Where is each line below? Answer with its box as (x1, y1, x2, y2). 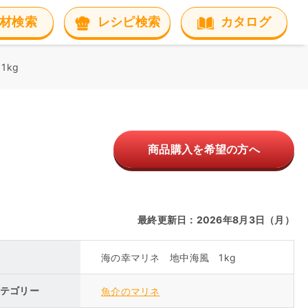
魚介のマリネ (101, 285, 160, 297)
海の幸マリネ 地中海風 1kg (101, 251, 236, 263)
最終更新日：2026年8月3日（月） (137, 214, 295, 225)
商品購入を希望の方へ (148, 142, 260, 156)
